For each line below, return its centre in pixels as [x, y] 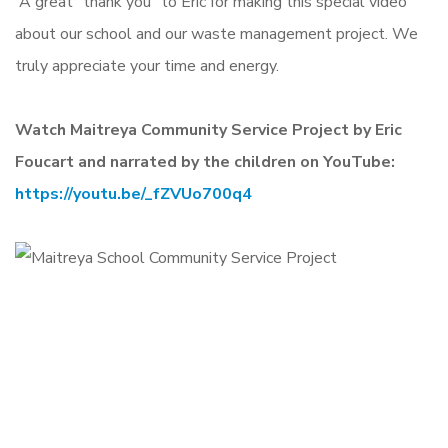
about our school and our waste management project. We [216, 34]
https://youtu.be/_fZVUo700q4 [133, 194]
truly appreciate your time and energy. [147, 66]
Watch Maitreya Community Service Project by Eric [208, 130]
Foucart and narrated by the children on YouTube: [205, 162]
